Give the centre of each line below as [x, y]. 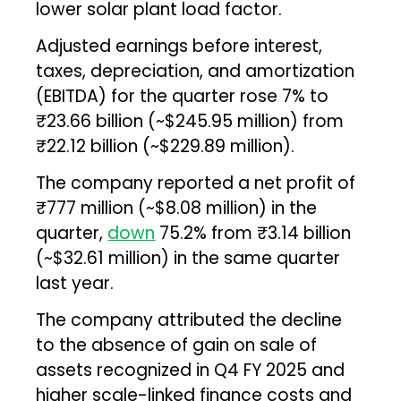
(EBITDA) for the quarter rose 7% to [183, 96]
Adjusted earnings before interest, [179, 46]
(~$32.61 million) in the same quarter [188, 258]
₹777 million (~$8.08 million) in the [177, 208]
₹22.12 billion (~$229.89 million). [166, 146]
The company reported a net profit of [196, 183]
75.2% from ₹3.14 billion [253, 233]
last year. [75, 283]
